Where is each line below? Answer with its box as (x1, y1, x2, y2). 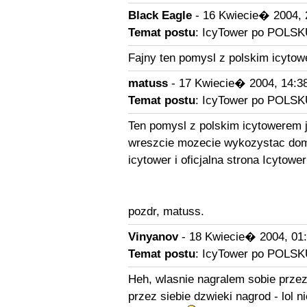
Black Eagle (127, 9, 192, 22)
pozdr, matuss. (127, 205, 204, 218)
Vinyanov (127, 230, 178, 243)
